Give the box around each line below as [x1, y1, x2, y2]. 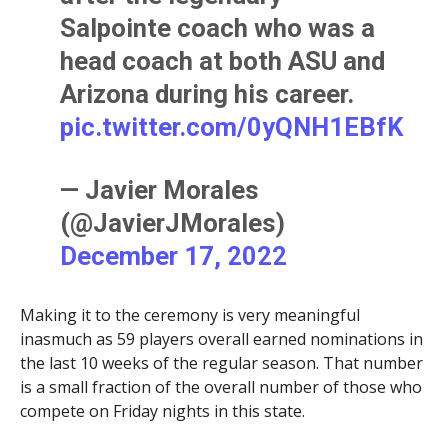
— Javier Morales [60, 174, 260, 205]
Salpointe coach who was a [60, 12, 376, 43]
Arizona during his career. [60, 78, 355, 109]
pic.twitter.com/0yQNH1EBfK [60, 111, 404, 142]
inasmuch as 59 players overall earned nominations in [19, 327, 423, 350]
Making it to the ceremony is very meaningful [19, 303, 360, 326]
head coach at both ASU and [60, 45, 386, 76]
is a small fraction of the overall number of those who [19, 375, 422, 398]
